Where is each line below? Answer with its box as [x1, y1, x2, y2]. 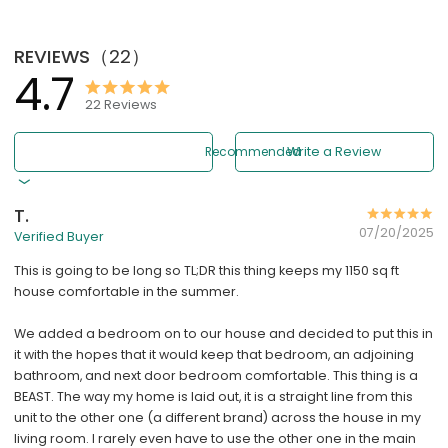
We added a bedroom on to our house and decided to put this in [14, 324, 434, 342]
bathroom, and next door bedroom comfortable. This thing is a [14, 366, 419, 384]
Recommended [205, 143, 302, 161]
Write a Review [287, 143, 382, 161]
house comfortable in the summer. [14, 282, 240, 300]
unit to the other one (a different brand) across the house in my [14, 408, 422, 426]
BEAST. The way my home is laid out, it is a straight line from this [14, 387, 414, 405]
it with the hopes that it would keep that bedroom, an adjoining [14, 345, 415, 363]
